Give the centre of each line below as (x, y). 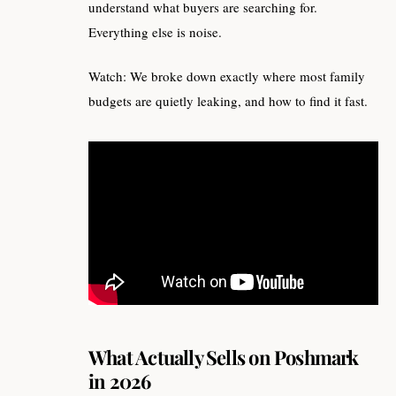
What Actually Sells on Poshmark (224, 357)
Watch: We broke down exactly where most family (227, 76)
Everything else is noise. (155, 31)
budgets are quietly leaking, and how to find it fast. (228, 101)
